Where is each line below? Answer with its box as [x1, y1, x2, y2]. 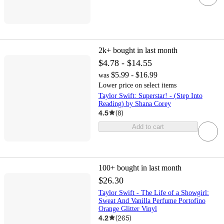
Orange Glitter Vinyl [98, 204, 157, 212]
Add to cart [132, 122, 164, 130]
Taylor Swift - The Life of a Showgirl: [98, 188, 209, 196]
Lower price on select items [98, 81, 176, 89]
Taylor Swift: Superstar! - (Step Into [98, 91, 202, 99]
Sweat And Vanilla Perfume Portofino [98, 196, 205, 204]
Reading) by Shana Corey [98, 99, 171, 107]
